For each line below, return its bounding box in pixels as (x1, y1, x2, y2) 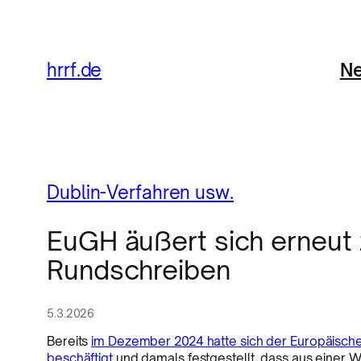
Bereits (47, 334, 92, 350)
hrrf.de (47, 59, 102, 81)
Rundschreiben (47, 253, 230, 286)
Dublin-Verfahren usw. (47, 181, 234, 203)
